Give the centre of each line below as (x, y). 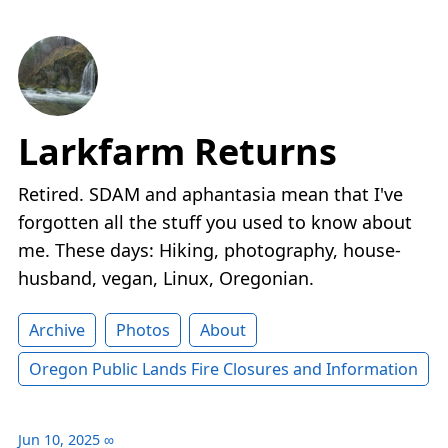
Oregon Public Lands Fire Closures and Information (223, 369)
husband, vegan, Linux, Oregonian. (166, 278)
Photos (142, 330)
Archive (57, 330)
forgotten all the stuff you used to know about (215, 222)
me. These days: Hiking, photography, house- (209, 250)
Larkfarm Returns (177, 152)
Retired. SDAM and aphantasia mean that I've (210, 194)
